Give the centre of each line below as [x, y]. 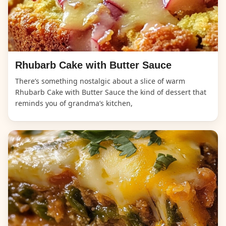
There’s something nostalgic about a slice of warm [100, 81]
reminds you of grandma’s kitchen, [74, 103]
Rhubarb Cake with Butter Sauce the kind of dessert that [111, 92]
